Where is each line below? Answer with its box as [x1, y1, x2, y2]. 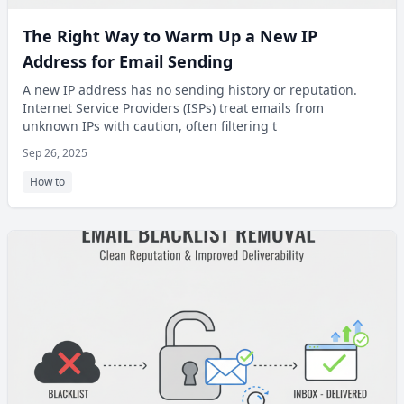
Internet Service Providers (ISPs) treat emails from [23, 99, 324, 116]
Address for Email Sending [23, 50, 233, 72]
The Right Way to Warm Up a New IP [23, 25, 317, 47]
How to [30, 174, 65, 189]
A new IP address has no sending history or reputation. [23, 81, 357, 98]
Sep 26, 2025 [23, 145, 87, 161]
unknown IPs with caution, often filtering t [23, 117, 277, 134]
